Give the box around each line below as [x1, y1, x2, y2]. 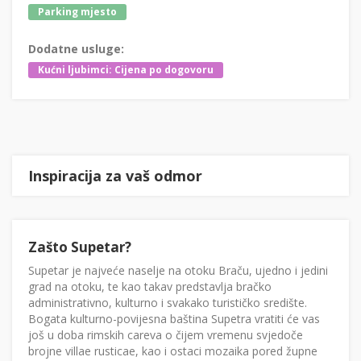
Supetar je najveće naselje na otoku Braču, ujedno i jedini [28, 263, 328, 279]
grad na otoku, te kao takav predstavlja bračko [28, 279, 272, 295]
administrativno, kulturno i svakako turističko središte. [28, 295, 307, 311]
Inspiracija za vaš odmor [28, 166, 202, 186]
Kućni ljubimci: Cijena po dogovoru [38, 63, 214, 77]
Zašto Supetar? [28, 238, 131, 257]
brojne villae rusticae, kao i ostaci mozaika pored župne [28, 343, 317, 359]
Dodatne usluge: [28, 41, 124, 57]
